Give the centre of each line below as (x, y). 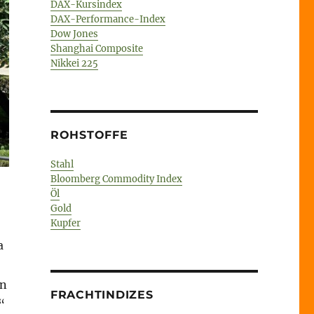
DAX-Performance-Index (108, 19)
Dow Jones (74, 34)
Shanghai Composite (96, 48)
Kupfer (65, 223)
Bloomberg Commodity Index (116, 179)
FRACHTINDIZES (102, 294)
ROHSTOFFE (89, 135)
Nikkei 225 (74, 63)
